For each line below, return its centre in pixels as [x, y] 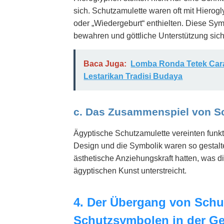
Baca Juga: [105, 63]
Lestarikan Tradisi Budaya [133, 76]
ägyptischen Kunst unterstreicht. [130, 171]
